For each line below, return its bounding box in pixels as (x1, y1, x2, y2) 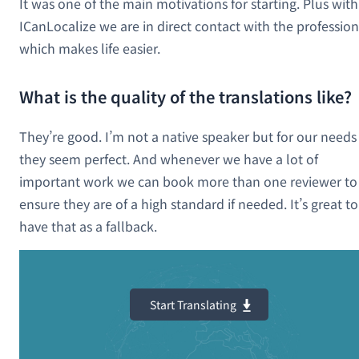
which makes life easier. (19, 38, 160, 58)
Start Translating (149, 296, 236, 313)
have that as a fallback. (19, 216, 157, 236)
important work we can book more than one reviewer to (19, 171, 357, 191)
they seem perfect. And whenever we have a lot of (19, 148, 318, 168)
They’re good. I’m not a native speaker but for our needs (19, 126, 357, 146)
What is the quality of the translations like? (19, 84, 352, 108)
